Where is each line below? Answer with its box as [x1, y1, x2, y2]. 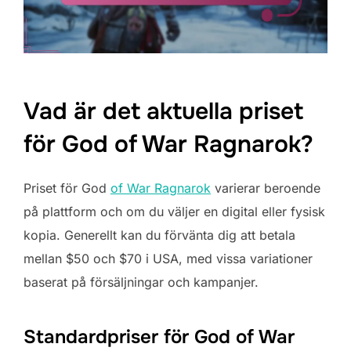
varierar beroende [211, 179, 320, 196]
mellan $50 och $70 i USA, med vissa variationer [24, 250, 313, 266]
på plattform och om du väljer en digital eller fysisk [24, 203, 325, 219]
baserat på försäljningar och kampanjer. [24, 273, 259, 290]
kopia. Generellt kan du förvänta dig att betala [24, 226, 295, 243]
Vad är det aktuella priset [24, 96, 303, 126]
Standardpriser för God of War [24, 324, 295, 349]
